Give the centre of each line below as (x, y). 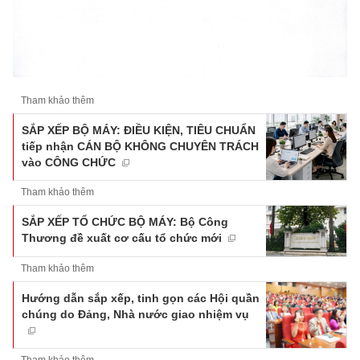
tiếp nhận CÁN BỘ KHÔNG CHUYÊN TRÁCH (140, 147)
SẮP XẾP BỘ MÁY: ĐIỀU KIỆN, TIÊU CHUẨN (139, 131)
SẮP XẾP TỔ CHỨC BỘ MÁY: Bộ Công (125, 222)
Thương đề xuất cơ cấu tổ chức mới (122, 238)
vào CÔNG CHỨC (69, 163)
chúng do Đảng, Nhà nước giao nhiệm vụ (135, 315)
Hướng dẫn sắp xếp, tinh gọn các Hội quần (141, 299)
